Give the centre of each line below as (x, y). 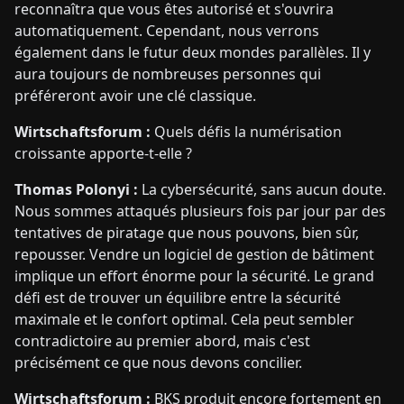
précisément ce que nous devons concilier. (158, 362)
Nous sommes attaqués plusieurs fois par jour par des (200, 211)
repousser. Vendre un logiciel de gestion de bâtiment (194, 254)
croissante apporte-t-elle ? (103, 153)
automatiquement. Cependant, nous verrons (167, 30)
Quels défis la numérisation (246, 131)
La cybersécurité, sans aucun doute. (262, 189)
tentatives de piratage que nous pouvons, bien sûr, (187, 232)
